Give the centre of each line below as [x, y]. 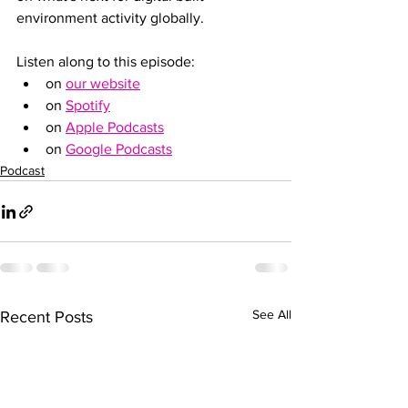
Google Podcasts [119, 149]
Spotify [88, 106]
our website [103, 84]
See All [272, 315]
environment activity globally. [110, 18]
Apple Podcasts [115, 127]
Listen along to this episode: [106, 62]
